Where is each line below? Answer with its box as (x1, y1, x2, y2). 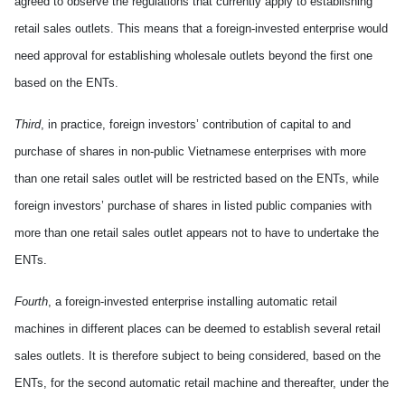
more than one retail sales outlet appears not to (14, 226, 265, 240)
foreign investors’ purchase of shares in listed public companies (14, 199, 351, 212)
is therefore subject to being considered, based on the (96, 349, 381, 363)
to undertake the (290, 226, 379, 240)
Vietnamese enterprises (188, 145, 316, 158)
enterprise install (148, 295, 238, 308)
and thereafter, (261, 376, 336, 390)
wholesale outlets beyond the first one (171, 49, 372, 62)
